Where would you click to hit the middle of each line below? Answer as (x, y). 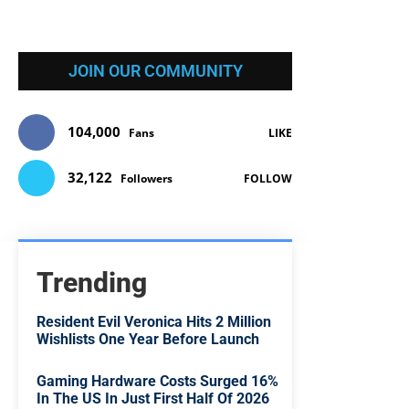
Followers (147, 179)
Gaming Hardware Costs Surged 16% (157, 382)
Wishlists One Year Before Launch (148, 340)
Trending (92, 283)
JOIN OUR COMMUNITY (155, 71)
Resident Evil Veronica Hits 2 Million (154, 322)
